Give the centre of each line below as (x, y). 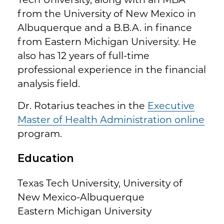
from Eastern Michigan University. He (107, 41)
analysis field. (49, 83)
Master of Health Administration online (111, 119)
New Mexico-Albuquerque (81, 197)
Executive (171, 105)
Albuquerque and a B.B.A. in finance (105, 27)
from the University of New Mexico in (107, 13)
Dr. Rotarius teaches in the (82, 105)
